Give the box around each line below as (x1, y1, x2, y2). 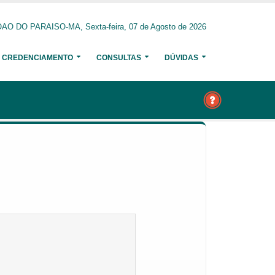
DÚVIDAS (165, 53, 198, 62)
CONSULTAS (96, 53, 141, 62)
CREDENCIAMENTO (2, 53, 73, 62)
